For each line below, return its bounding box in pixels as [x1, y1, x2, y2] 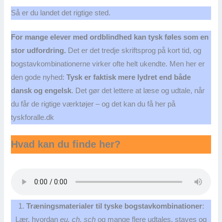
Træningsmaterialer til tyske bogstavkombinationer [26, 202, 202, 211]
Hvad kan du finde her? [11, 138, 121, 150]
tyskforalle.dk [11, 113, 55, 121]
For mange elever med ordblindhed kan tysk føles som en [11, 33, 209, 41]
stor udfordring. [11, 46, 66, 55]
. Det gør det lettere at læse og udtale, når [71, 86, 205, 95]
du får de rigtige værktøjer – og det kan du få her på [11, 100, 176, 108]
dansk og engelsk [11, 86, 72, 95]
